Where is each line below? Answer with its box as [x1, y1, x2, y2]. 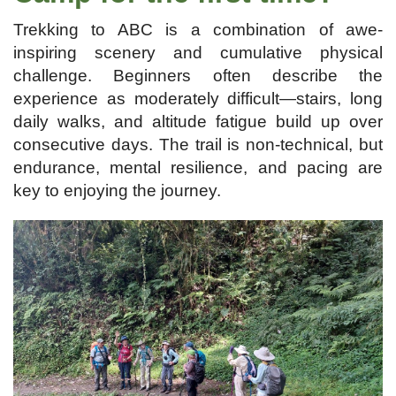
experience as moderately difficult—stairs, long [13, 88, 383, 108]
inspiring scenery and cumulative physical [13, 42, 383, 62]
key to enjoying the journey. [13, 180, 221, 200]
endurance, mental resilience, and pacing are [13, 157, 383, 177]
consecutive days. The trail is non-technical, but [13, 134, 383, 154]
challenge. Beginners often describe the [13, 65, 383, 85]
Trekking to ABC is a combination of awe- [13, 19, 383, 39]
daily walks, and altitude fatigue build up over [13, 111, 383, 131]
